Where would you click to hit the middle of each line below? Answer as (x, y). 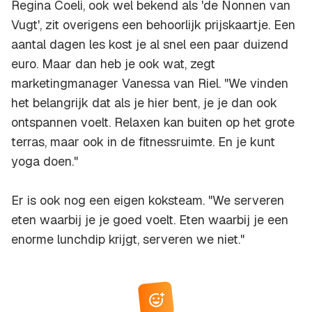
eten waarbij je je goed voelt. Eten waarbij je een (150, 220)
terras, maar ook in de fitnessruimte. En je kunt (143, 142)
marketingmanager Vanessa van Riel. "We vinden (150, 84)
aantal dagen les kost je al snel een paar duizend (150, 45)
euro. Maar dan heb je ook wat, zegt (113, 64)
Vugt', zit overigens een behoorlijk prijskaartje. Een (153, 25)
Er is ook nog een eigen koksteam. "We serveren (148, 201)
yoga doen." (45, 162)
